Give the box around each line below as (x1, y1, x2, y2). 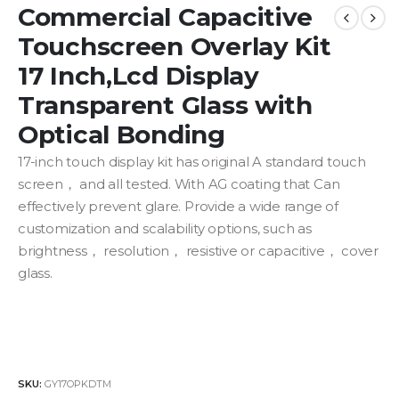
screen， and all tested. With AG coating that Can (18, 176, 340, 193)
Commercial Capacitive (18, 2, 313, 33)
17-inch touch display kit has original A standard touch (18, 154, 366, 171)
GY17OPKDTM (45, 378, 111, 391)
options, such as (208, 221, 312, 238)
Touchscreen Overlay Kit (18, 31, 331, 62)
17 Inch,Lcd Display (18, 61, 259, 92)
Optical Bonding (18, 119, 225, 151)
